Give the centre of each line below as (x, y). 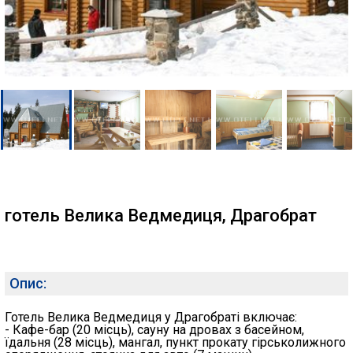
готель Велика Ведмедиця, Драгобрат (161, 216)
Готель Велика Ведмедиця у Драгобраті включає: (151, 317)
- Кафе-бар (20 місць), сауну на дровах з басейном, (154, 330)
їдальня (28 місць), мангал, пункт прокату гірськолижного (175, 342)
